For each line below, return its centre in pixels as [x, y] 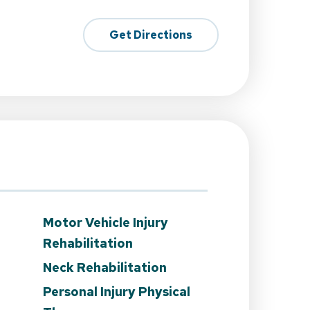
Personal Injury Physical [117, 291]
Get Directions [151, 35]
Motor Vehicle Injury [106, 222]
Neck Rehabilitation [105, 267]
